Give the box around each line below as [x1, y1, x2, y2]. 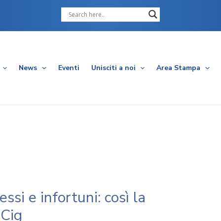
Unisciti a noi [91, 63, 136, 73]
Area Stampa [156, 63, 201, 73]
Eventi [58, 63, 79, 73]
